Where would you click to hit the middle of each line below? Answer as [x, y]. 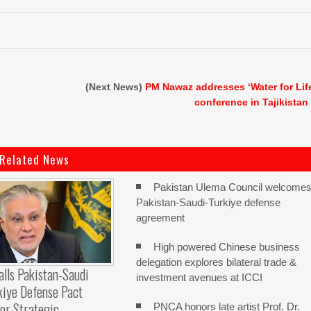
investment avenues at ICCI [200, 277]
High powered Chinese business [227, 247]
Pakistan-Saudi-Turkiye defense [209, 202]
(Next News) [116, 87]
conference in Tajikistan [252, 102]
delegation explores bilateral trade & [217, 262]
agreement [161, 218]
